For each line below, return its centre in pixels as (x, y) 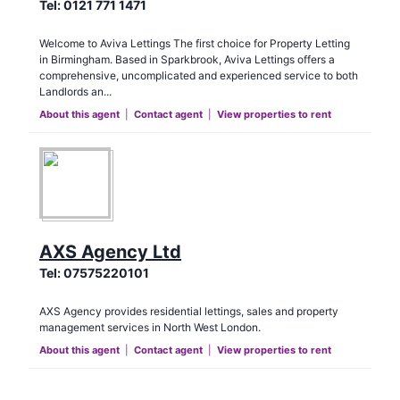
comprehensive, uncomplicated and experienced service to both (199, 76)
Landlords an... (75, 92)
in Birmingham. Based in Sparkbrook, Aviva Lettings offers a (187, 60)
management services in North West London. (150, 328)
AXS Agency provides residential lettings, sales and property (189, 312)
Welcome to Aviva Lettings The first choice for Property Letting (195, 44)
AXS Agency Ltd (110, 252)
